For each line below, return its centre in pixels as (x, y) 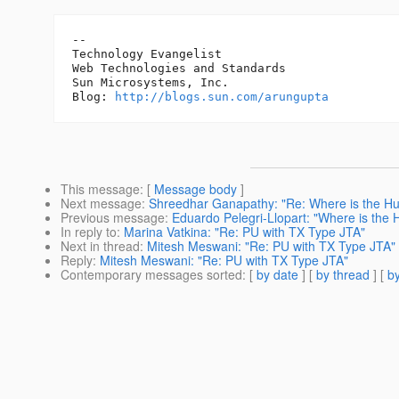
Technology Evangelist (147, 54)
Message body (195, 189)
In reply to (89, 232)
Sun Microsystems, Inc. (151, 83)
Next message (101, 204)
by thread (343, 275)
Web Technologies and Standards (179, 69)
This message (100, 189)
